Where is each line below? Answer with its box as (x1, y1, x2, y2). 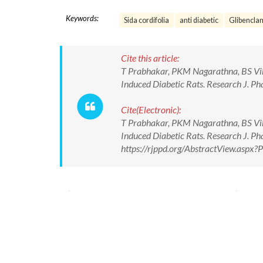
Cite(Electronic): (121, 104, 181, 115)
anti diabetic (180, 16, 218, 25)
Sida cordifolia (124, 16, 169, 25)
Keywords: (66, 14, 99, 23)
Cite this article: (121, 52, 179, 63)
